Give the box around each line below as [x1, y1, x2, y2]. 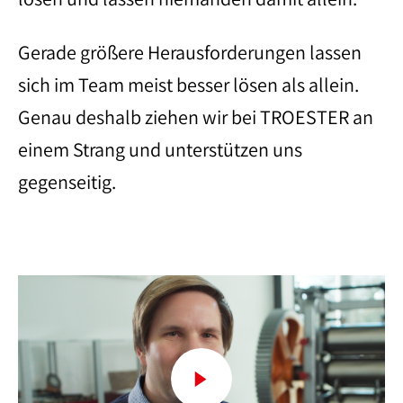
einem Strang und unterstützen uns [18, 137, 302, 162]
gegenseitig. [18, 169, 116, 194]
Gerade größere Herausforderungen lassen [18, 40, 362, 65]
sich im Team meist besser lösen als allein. [18, 72, 359, 97]
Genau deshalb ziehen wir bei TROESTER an [18, 104, 373, 130]
